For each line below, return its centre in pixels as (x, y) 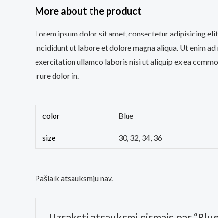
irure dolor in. (57, 76)
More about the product (88, 11)
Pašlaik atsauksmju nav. (74, 178)
